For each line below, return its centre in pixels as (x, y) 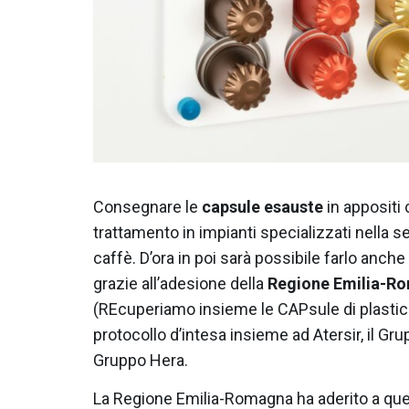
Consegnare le (147, 206)
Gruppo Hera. (141, 360)
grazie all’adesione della (180, 283)
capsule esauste (262, 206)
